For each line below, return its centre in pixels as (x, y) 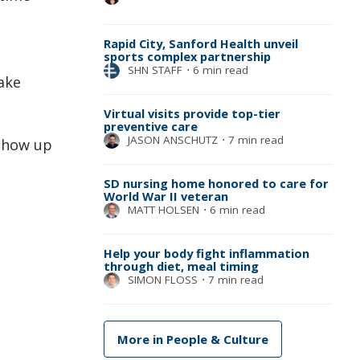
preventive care (150, 126)
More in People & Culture (192, 339)
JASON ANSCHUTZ (172, 139)
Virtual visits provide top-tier (192, 113)
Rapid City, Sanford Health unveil (200, 43)
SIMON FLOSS (162, 279)
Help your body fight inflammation (206, 253)
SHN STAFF (155, 70)
